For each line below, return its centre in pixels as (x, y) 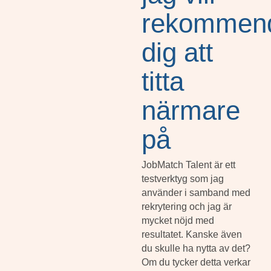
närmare (191, 111)
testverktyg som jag (183, 179)
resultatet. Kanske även (192, 235)
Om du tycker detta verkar (196, 263)
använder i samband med (196, 193)
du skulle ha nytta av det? (196, 249)
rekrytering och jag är (187, 207)
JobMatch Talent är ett (188, 165)
